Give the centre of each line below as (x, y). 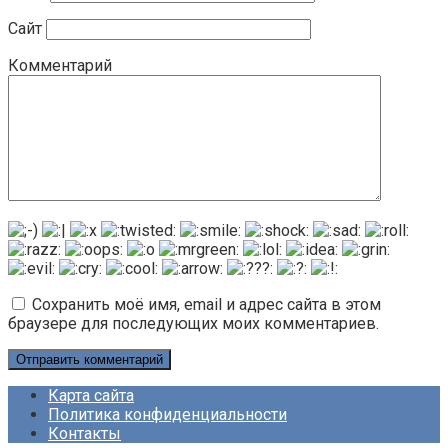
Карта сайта (91, 396)
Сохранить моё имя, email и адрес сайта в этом (206, 305)
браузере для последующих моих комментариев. (193, 324)
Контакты (84, 434)
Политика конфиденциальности (167, 415)
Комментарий (60, 66)
